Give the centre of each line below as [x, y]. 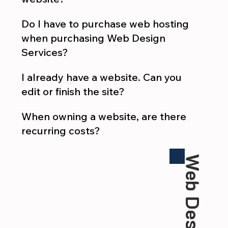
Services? [45, 52]
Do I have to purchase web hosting [105, 24]
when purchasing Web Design [94, 38]
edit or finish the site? [73, 92]
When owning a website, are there [104, 117]
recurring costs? [61, 131]
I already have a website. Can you [102, 77]
